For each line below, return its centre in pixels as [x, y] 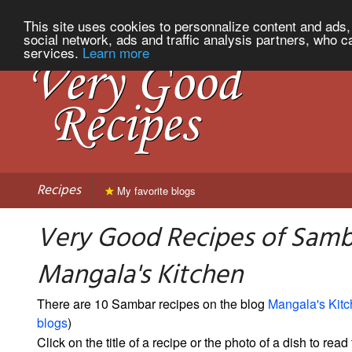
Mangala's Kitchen [140, 276]
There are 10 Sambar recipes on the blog [152, 303]
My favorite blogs [155, 190]
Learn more [116, 52]
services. [53, 52]
